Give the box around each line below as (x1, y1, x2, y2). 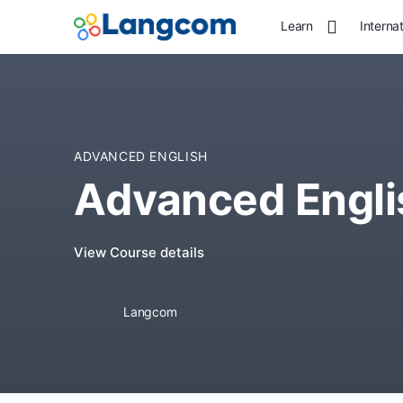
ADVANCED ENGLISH (74, 148, 208, 164)
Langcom (123, 304, 177, 320)
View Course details (74, 244, 204, 261)
